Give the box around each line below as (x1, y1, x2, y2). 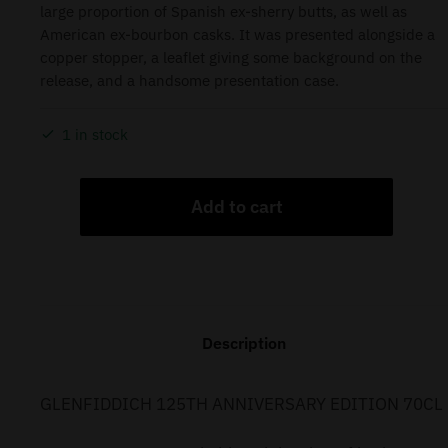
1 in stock (62, 125, 128, 144)
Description (202, 333, 286, 354)
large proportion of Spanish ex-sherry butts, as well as (40, 2, 407, 21)
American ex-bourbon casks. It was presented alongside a (40, 25, 435, 44)
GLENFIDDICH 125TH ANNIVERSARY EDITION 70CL (40, 393, 443, 416)
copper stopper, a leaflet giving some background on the (40, 48, 422, 67)
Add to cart (190, 195, 283, 218)
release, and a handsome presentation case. (40, 71, 339, 90)
